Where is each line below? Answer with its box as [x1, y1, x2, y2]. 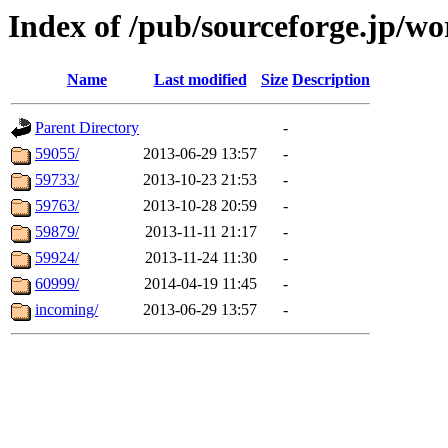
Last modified [153, 71, 247, 89]
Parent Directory [35, 119, 139, 137]
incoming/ [35, 301, 98, 319]
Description [292, 71, 370, 89]
